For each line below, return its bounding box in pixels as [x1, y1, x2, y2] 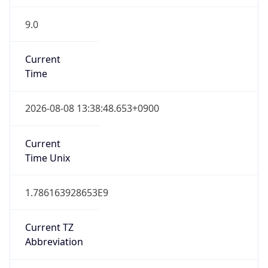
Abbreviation [25, 235, 83, 249]
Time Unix [25, 151, 70, 165]
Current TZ [25, 221, 74, 234]
